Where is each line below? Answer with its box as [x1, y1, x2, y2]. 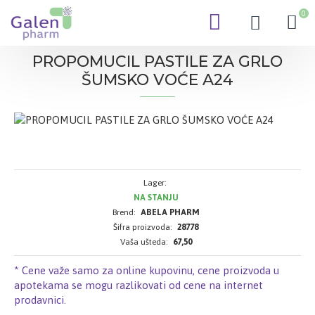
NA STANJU [133, 192, 179, 202]
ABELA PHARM [140, 207, 200, 217]
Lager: [143, 177, 167, 188]
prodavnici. [14, 293, 66, 306]
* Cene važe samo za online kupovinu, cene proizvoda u [14, 264, 279, 276]
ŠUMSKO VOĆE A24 [82, 70, 233, 89]
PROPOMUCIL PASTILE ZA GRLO [32, 52, 283, 71]
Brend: [112, 207, 136, 217]
